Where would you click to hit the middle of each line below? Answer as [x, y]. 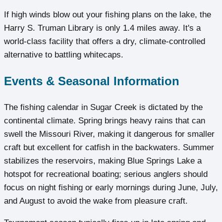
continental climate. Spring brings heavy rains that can [105, 120]
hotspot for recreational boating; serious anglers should [106, 174]
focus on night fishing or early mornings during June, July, [111, 187]
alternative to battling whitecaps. [64, 55]
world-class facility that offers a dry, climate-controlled [105, 41]
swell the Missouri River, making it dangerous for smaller [109, 134]
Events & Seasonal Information [92, 81]
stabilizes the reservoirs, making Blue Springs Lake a [103, 161]
